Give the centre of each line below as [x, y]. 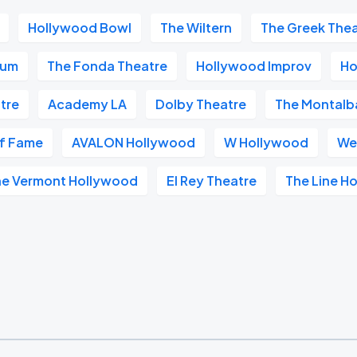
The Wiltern [196, 27]
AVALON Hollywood [134, 142]
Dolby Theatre [201, 104]
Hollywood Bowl [80, 27]
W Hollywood [267, 142]
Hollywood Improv [254, 66]
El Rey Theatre [212, 180]
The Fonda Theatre [108, 66]
